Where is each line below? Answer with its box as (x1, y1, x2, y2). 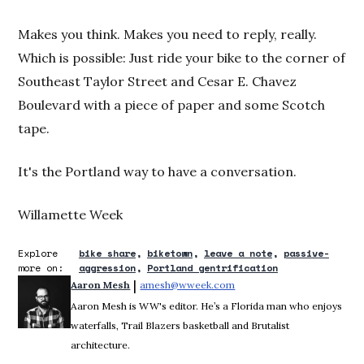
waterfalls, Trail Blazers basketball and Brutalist (71, 319, 290, 331)
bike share (78, 246, 136, 260)
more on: (18, 261, 64, 275)
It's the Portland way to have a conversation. (18, 163, 297, 180)
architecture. (71, 339, 131, 351)
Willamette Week (18, 206, 123, 223)
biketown (146, 246, 193, 260)
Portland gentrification (146, 261, 278, 275)
